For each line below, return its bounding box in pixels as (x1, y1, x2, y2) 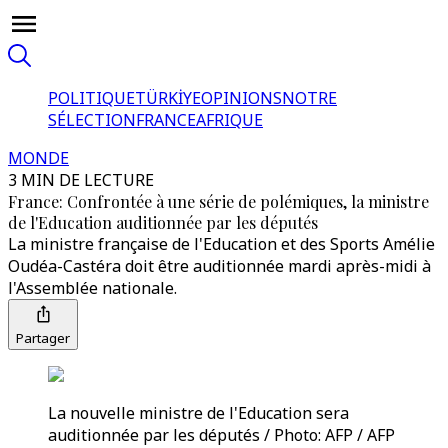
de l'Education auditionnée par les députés (8, 212, 318, 233)
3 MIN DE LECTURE (8, 169, 154, 191)
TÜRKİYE (135, 87, 201, 109)
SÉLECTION (48, 109, 136, 131)
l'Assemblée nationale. (8, 277, 177, 299)
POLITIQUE (48, 87, 135, 109)
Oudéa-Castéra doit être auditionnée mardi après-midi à (8, 255, 431, 277)
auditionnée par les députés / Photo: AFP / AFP (48, 424, 395, 446)
